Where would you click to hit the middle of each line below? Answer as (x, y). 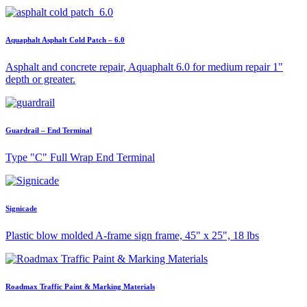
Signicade (21, 208)
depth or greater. (40, 79)
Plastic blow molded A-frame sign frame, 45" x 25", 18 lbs (132, 235)
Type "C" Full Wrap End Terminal (80, 157)
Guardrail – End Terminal (49, 131)
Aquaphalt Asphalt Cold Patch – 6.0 (65, 40)
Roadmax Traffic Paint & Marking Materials (80, 286)
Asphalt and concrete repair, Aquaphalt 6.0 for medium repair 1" (144, 67)
